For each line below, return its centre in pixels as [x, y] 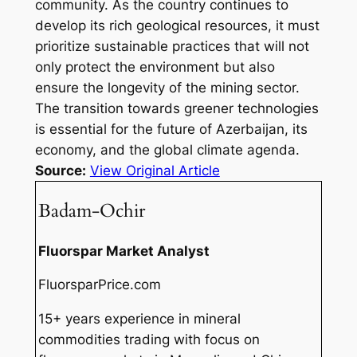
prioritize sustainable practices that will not [172, 47]
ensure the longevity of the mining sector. [167, 88]
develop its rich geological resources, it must [177, 26]
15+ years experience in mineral [140, 319]
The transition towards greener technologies [177, 109]
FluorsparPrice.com [100, 285]
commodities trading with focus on [149, 340]
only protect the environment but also [155, 67]
